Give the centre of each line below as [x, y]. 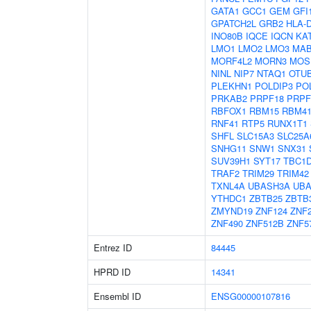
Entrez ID [113, 247]
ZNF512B [265, 223]
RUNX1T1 [287, 123]
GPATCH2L [234, 23]
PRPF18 [267, 98]
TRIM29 [258, 173]
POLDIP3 [274, 86]
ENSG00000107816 [251, 296]
